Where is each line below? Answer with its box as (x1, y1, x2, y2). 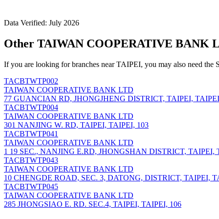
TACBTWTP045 (4, 182, 58, 191)
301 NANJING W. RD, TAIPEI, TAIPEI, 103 (4, 120, 149, 129)
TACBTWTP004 (4, 103, 58, 111)
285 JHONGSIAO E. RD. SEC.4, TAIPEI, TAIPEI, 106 (4, 199, 181, 208)
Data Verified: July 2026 (4, 18, 79, 27)
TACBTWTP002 (4, 76, 58, 85)
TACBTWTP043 (4, 155, 58, 164)
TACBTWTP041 (4, 129, 58, 138)
